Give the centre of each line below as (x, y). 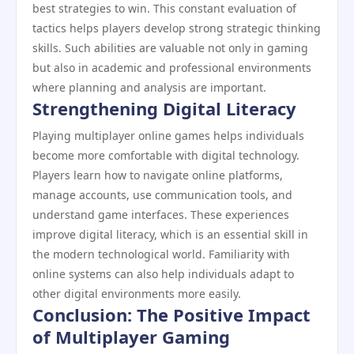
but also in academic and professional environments (172, 68)
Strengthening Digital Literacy (164, 108)
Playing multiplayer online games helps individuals (168, 136)
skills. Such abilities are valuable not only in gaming (170, 48)
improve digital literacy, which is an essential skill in (170, 234)
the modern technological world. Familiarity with (161, 254)
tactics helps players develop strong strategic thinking (177, 28)
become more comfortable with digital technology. (166, 155)
